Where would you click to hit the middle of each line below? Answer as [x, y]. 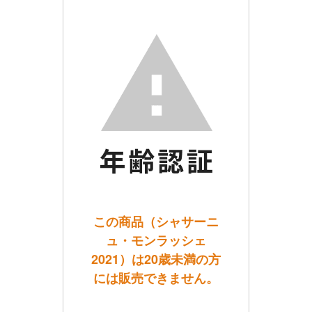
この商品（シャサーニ [156, 221]
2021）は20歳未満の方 [156, 259]
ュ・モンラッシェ [156, 240]
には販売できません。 [156, 278]
